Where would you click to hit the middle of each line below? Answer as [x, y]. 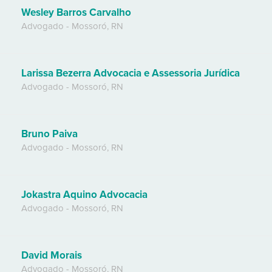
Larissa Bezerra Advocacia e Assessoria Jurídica [131, 73]
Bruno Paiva [49, 134]
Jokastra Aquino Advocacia [84, 195]
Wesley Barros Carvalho [76, 13]
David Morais [52, 256]
